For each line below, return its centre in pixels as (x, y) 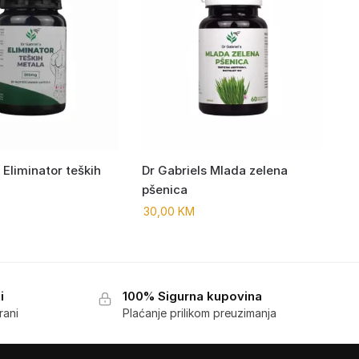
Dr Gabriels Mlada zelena (215, 171)
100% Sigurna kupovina (193, 296)
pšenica (165, 190)
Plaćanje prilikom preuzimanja (200, 313)
